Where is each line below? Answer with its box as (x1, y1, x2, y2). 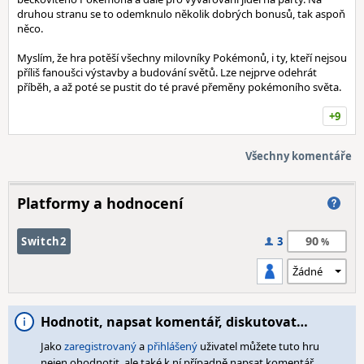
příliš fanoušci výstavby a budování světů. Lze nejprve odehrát (17, 65, 317, 80)
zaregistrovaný (64, 339, 136, 353)
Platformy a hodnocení (17, 193, 183, 213)
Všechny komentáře (245, 149, 352, 163)
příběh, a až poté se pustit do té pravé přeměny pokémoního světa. (17, 80, 341, 94)
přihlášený (147, 339, 197, 353)
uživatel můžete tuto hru (197, 339, 319, 353)
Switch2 (21, 234, 67, 249)
